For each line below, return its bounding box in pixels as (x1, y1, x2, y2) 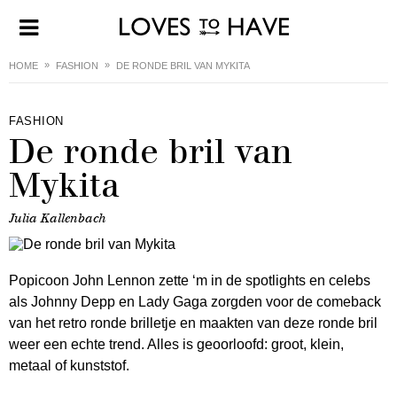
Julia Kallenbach (9, 211, 106, 226)
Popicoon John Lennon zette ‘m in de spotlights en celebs (9, 273, 370, 288)
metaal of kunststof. (9, 358, 129, 373)
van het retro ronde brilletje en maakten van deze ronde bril (9, 315, 378, 331)
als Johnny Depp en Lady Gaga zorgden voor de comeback (9, 294, 381, 309)
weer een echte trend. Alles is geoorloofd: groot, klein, (9, 337, 344, 352)
